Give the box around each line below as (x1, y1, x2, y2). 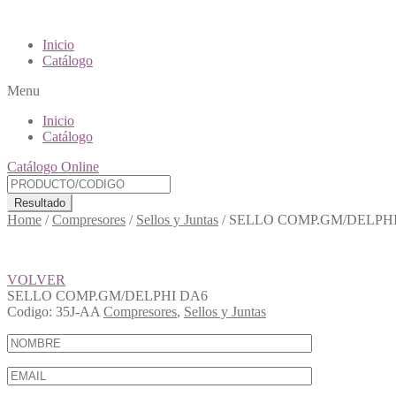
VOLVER (7, 272, 65, 287)
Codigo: (7, 304, 52, 319)
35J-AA (56, 304, 100, 319)
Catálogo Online (7, 159, 99, 174)
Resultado (14, 196, 65, 209)
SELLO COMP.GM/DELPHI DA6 (7, 288, 208, 303)
